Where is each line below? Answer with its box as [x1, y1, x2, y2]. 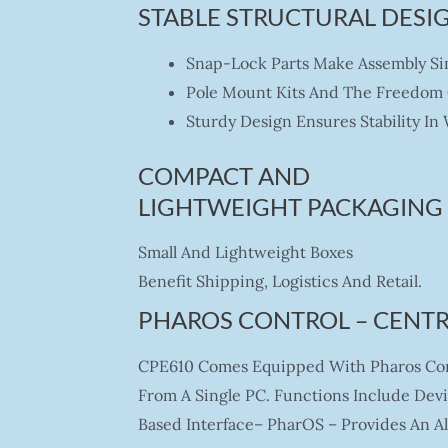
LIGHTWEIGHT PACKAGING [137, 191, 443, 221]
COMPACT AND [137, 160, 310, 190]
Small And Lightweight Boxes [137, 242, 353, 263]
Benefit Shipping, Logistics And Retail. [137, 271, 422, 292]
